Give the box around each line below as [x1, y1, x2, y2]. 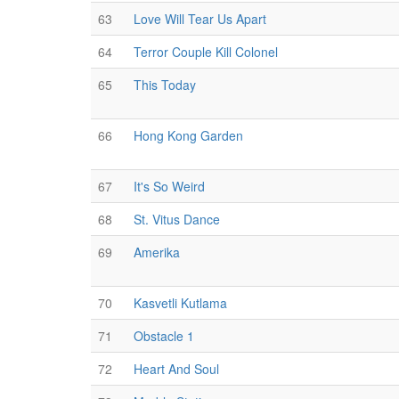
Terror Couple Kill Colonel [134, 43, 278, 61]
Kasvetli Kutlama [134, 294, 227, 312]
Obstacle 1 [134, 327, 194, 345]
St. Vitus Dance [134, 210, 220, 228]
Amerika [134, 243, 180, 261]
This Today [134, 76, 196, 94]
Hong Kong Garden [134, 126, 243, 144]
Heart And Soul [134, 360, 219, 378]
